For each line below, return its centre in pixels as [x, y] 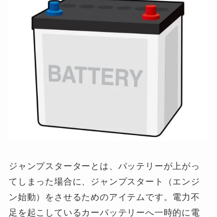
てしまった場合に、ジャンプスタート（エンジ [104, 181]
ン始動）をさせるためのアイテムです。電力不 [104, 197]
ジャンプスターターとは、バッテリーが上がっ [104, 166]
